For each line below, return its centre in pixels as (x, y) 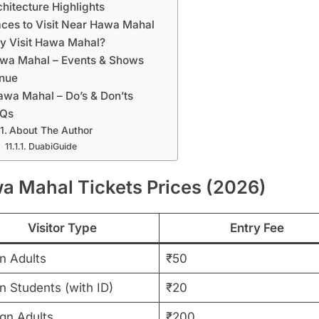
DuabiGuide (52, 146)
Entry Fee (257, 228)
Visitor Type (62, 228)
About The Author (51, 130)
